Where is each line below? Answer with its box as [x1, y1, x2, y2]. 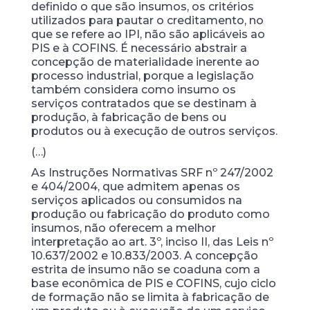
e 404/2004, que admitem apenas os [30, 180, 240, 193]
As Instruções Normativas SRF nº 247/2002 [30, 166, 273, 179]
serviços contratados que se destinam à [30, 97, 257, 110]
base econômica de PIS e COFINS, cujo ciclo [30, 277, 276, 290]
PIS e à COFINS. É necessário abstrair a [30, 42, 247, 55]
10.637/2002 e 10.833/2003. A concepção [30, 249, 258, 262]
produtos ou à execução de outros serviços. [30, 125, 277, 138]
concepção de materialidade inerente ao [30, 55, 259, 69]
